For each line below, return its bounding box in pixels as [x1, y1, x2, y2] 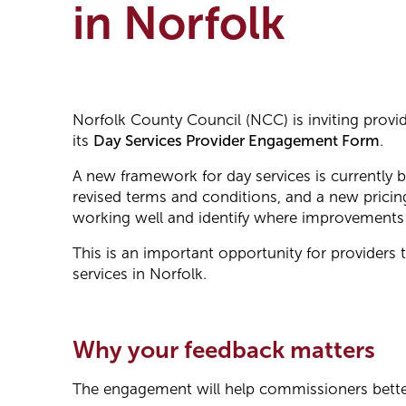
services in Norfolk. [72, 266, 207, 284]
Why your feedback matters [72, 337, 375, 363]
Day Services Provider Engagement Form [93, 132, 380, 150]
